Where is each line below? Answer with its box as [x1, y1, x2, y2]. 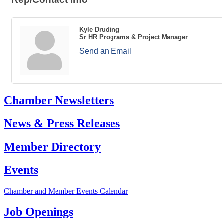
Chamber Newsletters [4, 93, 114, 107]
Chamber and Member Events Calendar [4, 186, 128, 195]
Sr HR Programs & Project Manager [79, 33, 188, 41]
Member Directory [4, 140, 101, 153]
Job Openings [4, 205, 73, 219]
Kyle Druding [79, 26, 119, 33]
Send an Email [79, 47, 131, 55]
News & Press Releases [4, 116, 120, 130]
